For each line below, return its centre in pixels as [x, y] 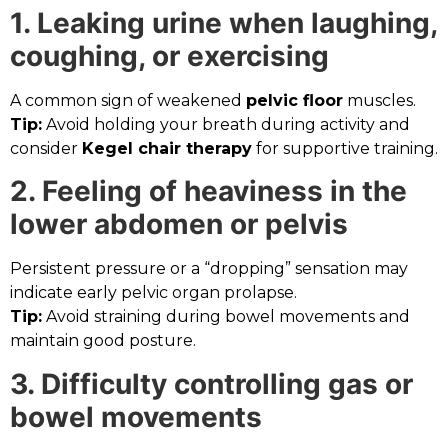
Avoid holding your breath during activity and [226, 124]
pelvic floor [294, 100]
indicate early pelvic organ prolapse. [153, 293]
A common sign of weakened [128, 100]
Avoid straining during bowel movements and [226, 317]
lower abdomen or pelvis [179, 224]
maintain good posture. [103, 341]
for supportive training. [345, 148]
